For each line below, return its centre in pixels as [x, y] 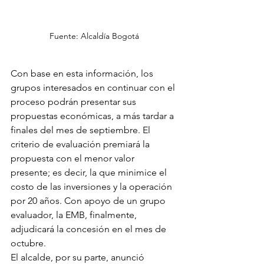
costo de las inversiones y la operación [93, 187]
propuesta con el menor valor [74, 159]
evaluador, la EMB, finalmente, [75, 215]
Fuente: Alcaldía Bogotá [94, 36]
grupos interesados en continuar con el [94, 88]
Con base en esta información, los [83, 74]
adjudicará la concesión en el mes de [90, 229]
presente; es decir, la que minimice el [90, 173]
